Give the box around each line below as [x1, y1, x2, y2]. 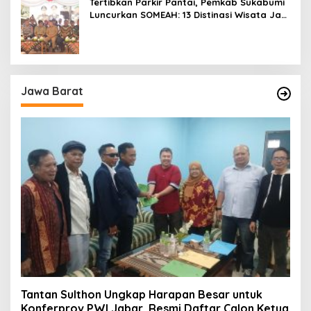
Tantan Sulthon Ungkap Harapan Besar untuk [21, 287, 262, 302]
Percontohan [90, 21, 150, 33]
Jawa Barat [21, 83, 83, 98]
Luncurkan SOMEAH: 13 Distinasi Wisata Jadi [90, 8, 289, 20]
